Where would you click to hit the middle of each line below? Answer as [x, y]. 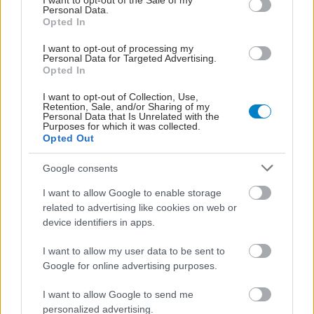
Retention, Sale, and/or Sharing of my [126, 107]
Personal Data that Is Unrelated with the [131, 116]
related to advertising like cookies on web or [140, 207]
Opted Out [69, 138]
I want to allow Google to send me [118, 294]
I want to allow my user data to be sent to [134, 251]
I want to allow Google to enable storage [132, 193]
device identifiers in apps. [99, 222]
